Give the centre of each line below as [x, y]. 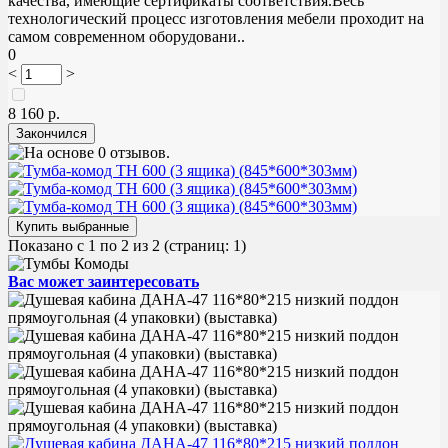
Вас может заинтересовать [103, 281]
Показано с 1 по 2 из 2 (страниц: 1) [127, 245]
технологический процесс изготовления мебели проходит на [216, 18]
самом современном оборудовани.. [126, 36]
